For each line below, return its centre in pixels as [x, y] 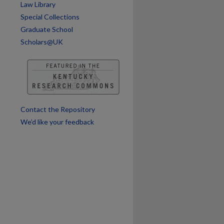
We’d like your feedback [57, 122]
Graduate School [47, 29]
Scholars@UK [42, 42]
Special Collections [50, 17]
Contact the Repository [58, 109]
